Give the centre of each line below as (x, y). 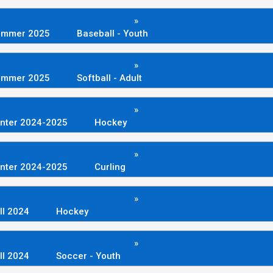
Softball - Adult (109, 78)
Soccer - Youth (88, 256)
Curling (110, 167)
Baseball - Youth (112, 33)
